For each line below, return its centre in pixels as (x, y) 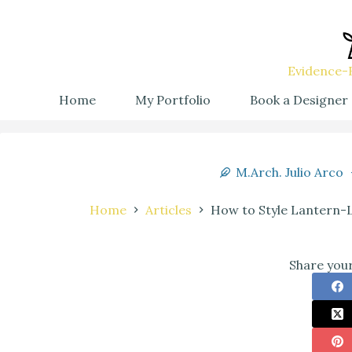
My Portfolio (173, 99)
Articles (168, 210)
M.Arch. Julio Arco (289, 172)
